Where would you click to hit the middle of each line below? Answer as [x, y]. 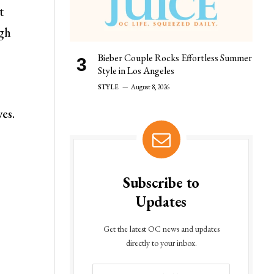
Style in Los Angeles [136, 70]
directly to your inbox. [161, 243]
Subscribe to [161, 182]
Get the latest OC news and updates [161, 228]
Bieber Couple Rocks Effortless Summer [175, 57]
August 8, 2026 [150, 87]
